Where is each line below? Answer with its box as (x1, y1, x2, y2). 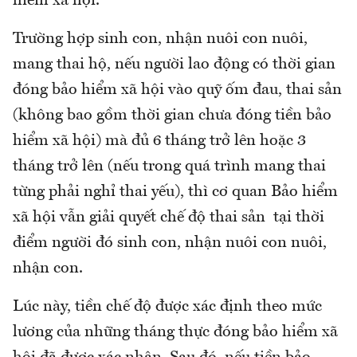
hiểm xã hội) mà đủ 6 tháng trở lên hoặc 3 (13, 133, 306, 150)
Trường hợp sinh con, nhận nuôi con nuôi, (13, 31, 308, 48)
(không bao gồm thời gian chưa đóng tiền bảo (13, 108, 331, 124)
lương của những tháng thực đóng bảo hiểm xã (13, 324, 338, 341)
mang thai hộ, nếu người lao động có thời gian (13, 57, 335, 73)
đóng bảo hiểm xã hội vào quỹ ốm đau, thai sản (13, 82, 342, 99)
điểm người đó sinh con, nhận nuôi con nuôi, (13, 235, 327, 252)
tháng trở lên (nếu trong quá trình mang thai (13, 159, 326, 175)
